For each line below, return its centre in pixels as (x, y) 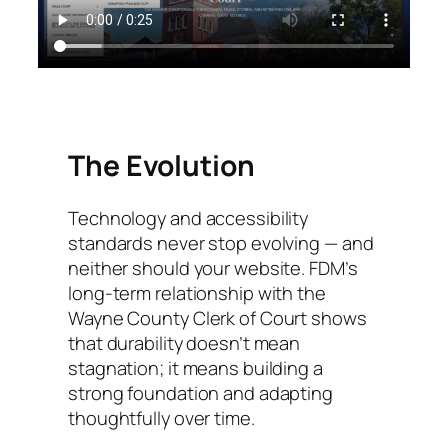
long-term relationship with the (197, 292)
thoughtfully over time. (161, 417)
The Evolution (161, 165)
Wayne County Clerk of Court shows (217, 317)
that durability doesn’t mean (184, 342)
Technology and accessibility (188, 217)
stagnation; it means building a (195, 367)
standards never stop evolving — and (221, 242)
